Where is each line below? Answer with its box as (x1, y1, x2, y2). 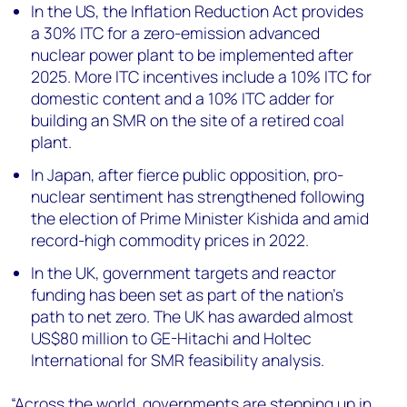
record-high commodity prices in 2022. (31, 228, 310, 251)
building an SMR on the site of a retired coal (31, 108, 345, 131)
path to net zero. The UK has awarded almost (31, 304, 354, 327)
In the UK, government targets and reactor (31, 261, 337, 283)
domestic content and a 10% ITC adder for (31, 86, 335, 109)
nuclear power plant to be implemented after (31, 43, 354, 65)
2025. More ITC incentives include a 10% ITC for (31, 65, 372, 87)
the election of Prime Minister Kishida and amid (31, 206, 370, 229)
